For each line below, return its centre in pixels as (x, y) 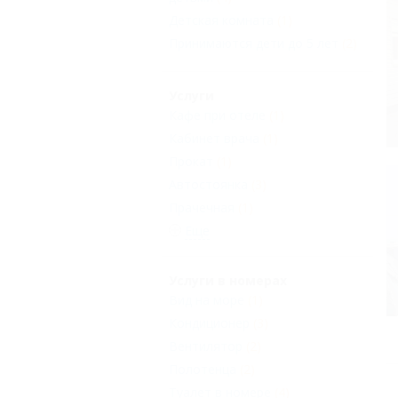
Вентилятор (206, 346)
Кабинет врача (214, 139)
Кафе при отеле (217, 115)
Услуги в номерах (228, 281)
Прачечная (202, 208)
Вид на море (207, 300)
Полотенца (203, 370)
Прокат (191, 162)
